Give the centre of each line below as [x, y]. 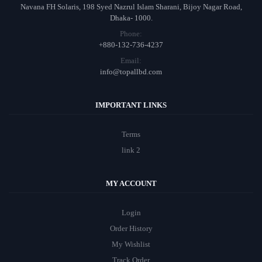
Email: [131, 60]
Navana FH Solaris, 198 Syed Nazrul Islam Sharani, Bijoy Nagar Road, [131, 6]
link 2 [131, 150]
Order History [131, 228]
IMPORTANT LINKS [131, 105]
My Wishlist [131, 244]
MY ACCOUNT [131, 183]
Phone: [131, 33]
